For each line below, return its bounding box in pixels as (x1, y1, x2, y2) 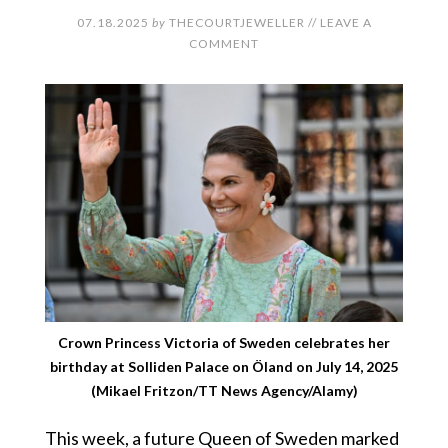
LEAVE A (319, 15, 372, 30)
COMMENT (189, 36, 259, 51)
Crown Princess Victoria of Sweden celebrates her (58, 334, 390, 352)
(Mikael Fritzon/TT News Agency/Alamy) (90, 382, 358, 400)
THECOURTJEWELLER (168, 15, 305, 30)
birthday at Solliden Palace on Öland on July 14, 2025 (50, 358, 398, 376)
